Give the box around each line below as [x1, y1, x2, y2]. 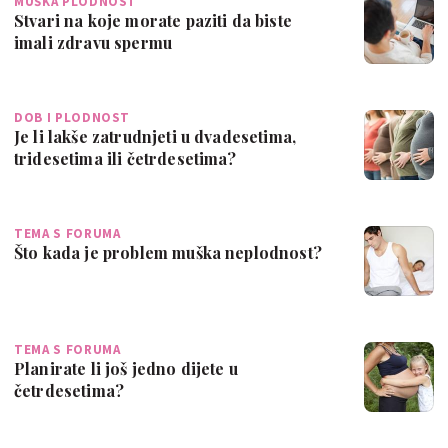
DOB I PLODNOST [14, 108, 131, 126]
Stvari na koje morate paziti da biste [14, 9, 292, 31]
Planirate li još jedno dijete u [14, 357, 238, 379]
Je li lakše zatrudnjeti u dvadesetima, [14, 125, 297, 147]
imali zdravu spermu [14, 31, 173, 53]
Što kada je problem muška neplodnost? [14, 241, 322, 263]
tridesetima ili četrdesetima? [14, 147, 237, 169]
